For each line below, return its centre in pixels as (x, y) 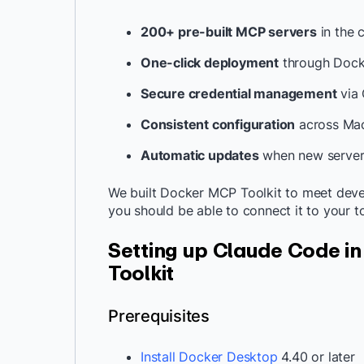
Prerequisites (159, 316)
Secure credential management (239, 93)
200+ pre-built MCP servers (229, 32)
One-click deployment (210, 63)
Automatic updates (200, 155)
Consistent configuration (218, 124)
